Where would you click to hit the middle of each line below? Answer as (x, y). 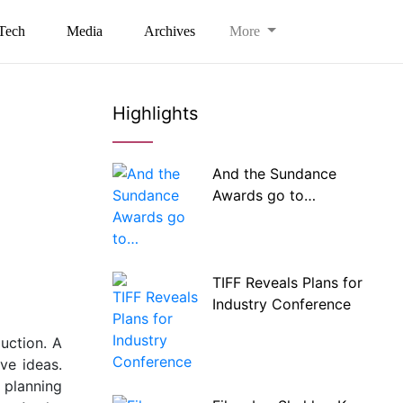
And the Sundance (274, 174)
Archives (170, 31)
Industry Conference (281, 304)
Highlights (155, 113)
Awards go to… (264, 195)
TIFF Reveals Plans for (287, 282)
